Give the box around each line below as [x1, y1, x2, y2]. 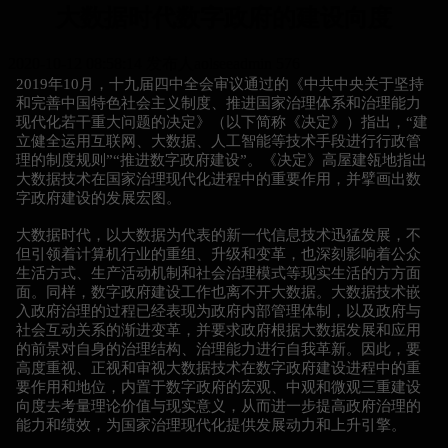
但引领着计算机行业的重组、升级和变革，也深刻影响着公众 [16, 245, 421, 262]
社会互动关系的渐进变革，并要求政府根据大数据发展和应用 [16, 321, 421, 338]
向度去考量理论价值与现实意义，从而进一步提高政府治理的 [16, 397, 421, 414]
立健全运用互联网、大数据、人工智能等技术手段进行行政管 [16, 132, 421, 149]
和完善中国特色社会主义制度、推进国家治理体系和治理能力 [16, 94, 421, 111]
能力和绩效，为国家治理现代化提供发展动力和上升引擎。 [16, 416, 406, 433]
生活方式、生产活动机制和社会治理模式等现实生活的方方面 [16, 264, 421, 281]
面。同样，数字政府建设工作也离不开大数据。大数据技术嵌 [16, 283, 421, 300]
